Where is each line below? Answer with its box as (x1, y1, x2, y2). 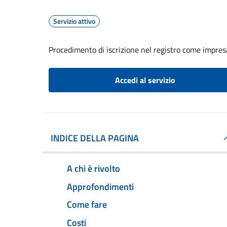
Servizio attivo (53, 16, 95, 26)
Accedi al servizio (115, 74, 175, 86)
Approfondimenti (67, 179, 134, 194)
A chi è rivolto (67, 161, 120, 175)
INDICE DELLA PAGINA (51, 131, 139, 145)
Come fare (67, 198, 107, 212)
